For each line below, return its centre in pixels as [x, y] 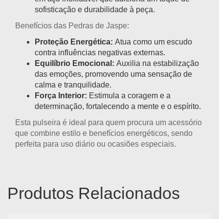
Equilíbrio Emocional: [75, 64]
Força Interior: [61, 96]
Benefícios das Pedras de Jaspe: [72, 26]
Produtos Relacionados [94, 193]
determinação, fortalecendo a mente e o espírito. [118, 107]
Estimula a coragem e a [129, 96]
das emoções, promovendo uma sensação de [113, 74]
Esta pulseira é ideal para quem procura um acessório [109, 123]
